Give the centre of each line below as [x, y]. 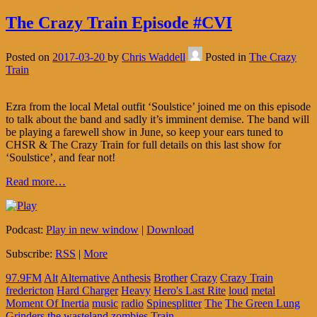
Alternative [85, 277]
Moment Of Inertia [47, 303]
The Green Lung [263, 303]
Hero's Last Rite [190, 290]
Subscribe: [30, 253]
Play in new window [92, 229]
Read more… [36, 181]
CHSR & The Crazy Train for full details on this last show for [143, 144]
